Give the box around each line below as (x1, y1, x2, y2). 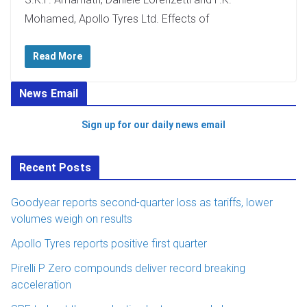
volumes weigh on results (11, 212, 132, 226)
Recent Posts (19, 161, 91, 175)
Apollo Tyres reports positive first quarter (11, 237, 207, 251)
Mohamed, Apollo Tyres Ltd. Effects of (25, 12, 209, 26)
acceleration (11, 278, 71, 292)
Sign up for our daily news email (82, 119, 225, 131)
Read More (33, 51, 82, 62)
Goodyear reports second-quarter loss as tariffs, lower (11, 196, 273, 210)
